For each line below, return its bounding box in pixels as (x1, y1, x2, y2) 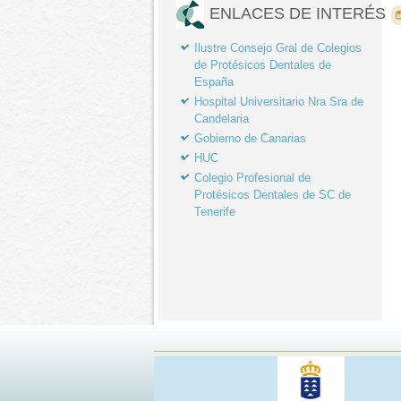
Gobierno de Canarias (194, 132, 306, 145)
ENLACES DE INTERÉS (209, 4, 386, 22)
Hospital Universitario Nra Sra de (194, 95, 363, 108)
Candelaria (194, 112, 249, 125)
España (194, 75, 234, 89)
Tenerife (194, 205, 235, 218)
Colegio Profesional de (194, 171, 311, 184)
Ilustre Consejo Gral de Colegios (194, 41, 362, 55)
